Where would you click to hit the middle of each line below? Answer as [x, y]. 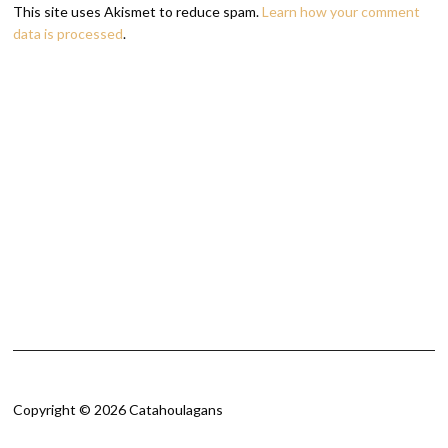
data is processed [68, 33]
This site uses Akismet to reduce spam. [138, 11]
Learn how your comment [341, 11]
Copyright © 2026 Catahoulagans [118, 409]
